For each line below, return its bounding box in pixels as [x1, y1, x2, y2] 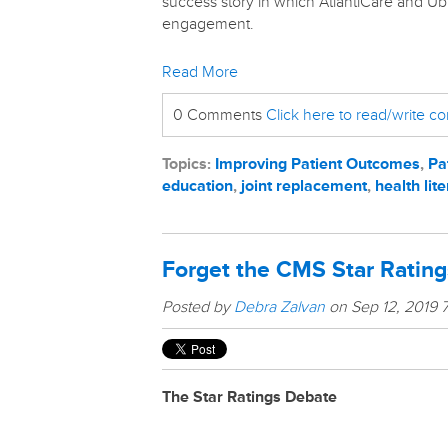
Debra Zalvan [234, 297, 325, 317]
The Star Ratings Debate [162, 387, 337, 407]
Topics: [162, 154, 215, 174]
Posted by [162, 297, 234, 317]
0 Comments [173, 105, 266, 125]
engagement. [162, 14, 254, 34]
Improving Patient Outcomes [215, 154, 420, 174]
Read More [162, 62, 238, 82]
